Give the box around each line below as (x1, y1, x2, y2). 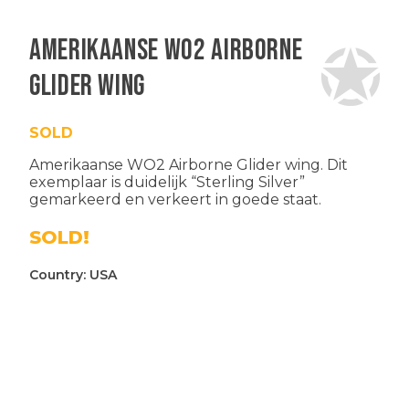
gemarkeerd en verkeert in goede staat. (29, 190, 321, 208)
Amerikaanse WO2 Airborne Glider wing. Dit (29, 155, 348, 173)
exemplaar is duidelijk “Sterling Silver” (29, 173, 305, 191)
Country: (29, 266, 89, 283)
